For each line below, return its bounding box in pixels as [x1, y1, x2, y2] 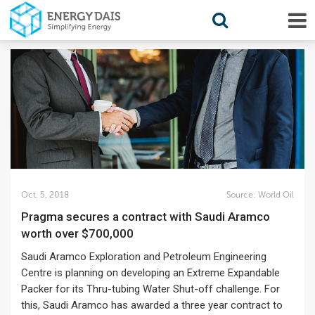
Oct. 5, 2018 [21, 190, 69, 200]
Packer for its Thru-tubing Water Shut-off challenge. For [21, 283, 280, 295]
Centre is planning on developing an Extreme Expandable [21, 266, 280, 279]
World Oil [255, 190, 294, 200]
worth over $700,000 [21, 226, 134, 240]
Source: [226, 190, 256, 200]
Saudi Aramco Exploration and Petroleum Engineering [21, 250, 266, 263]
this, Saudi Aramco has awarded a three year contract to [21, 299, 283, 311]
